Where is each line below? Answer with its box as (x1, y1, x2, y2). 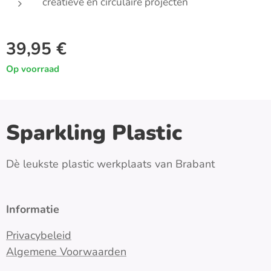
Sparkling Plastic (6, 119, 182, 147)
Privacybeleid (6, 228, 71, 243)
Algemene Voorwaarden (6, 244, 126, 259)
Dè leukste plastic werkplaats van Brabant (6, 157, 215, 171)
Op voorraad (6, 62, 59, 75)
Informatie (6, 202, 59, 217)
